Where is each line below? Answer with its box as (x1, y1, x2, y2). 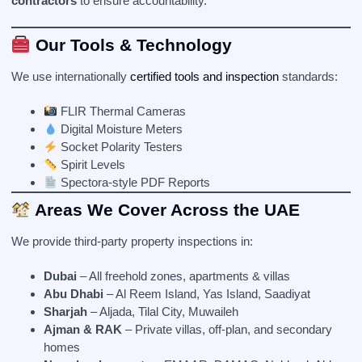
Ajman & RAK (44, 322, 122, 336)
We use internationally (11, 69, 130, 83)
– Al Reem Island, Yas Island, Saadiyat (103, 287, 310, 301)
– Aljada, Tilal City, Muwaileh (87, 305, 238, 318)
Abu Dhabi (44, 287, 103, 301)
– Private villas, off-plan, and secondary (122, 322, 332, 336)
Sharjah (44, 305, 87, 318)
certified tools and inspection (130, 69, 279, 83)
